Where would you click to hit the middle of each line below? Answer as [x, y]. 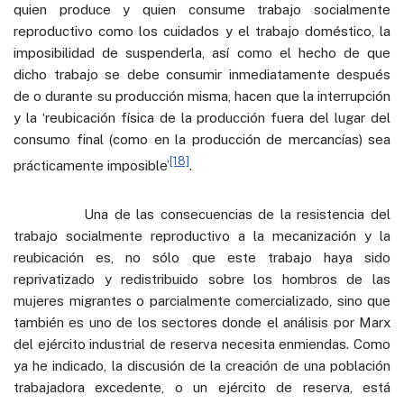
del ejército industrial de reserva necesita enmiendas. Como [202, 344]
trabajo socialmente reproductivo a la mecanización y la [202, 235]
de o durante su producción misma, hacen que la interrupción [202, 96]
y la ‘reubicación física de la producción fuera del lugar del [202, 117]
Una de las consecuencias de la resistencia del [202, 214]
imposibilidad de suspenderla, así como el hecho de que [202, 52]
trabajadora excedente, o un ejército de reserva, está [202, 387]
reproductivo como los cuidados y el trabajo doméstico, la [202, 31]
